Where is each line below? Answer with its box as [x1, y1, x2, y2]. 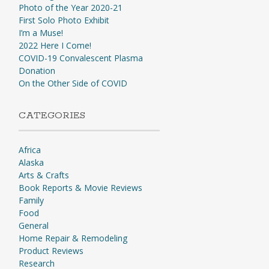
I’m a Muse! [18, 27, 63, 38]
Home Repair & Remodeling [18, 232, 127, 244]
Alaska [18, 157, 44, 168]
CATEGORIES [18, 109, 85, 122]
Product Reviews [18, 245, 83, 256]
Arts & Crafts [18, 169, 69, 181]
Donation [18, 65, 55, 76]
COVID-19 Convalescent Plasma [18, 52, 143, 64]
